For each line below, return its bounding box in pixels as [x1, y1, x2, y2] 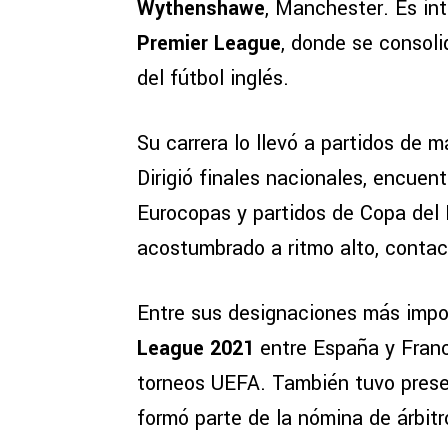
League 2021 [137, 334, 254, 364]
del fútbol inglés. [137, 64, 289, 94]
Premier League [137, 29, 281, 59]
